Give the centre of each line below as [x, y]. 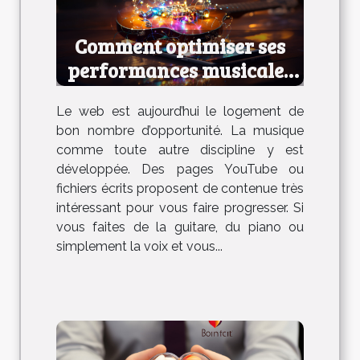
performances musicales [180, 70]
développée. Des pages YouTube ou [180, 169]
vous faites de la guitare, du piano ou [180, 227]
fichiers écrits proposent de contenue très [180, 188]
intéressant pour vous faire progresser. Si [180, 207]
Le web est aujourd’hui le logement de [180, 111]
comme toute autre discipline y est [180, 149]
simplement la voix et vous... [139, 246]
